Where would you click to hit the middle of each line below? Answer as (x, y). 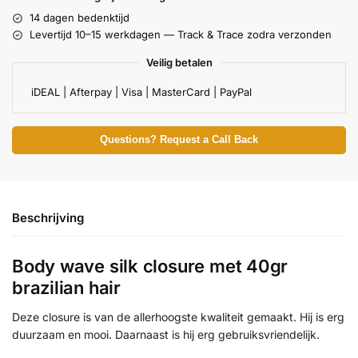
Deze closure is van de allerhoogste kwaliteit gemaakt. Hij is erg (178, 316)
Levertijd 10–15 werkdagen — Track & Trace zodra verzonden (181, 35)
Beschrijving (48, 217)
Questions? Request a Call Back (179, 140)
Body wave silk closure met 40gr (150, 266)
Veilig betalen (179, 63)
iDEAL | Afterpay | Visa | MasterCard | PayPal (141, 92)
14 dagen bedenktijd (80, 18)
